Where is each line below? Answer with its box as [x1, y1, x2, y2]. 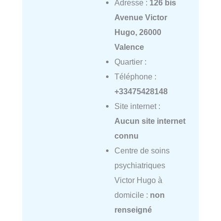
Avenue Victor [114, 13, 167, 22]
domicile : [114, 190, 150, 200]
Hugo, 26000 [114, 28, 161, 37]
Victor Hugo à [114, 176, 162, 185]
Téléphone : [114, 72, 156, 81]
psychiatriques [114, 161, 165, 170]
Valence [114, 42, 144, 52]
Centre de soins [114, 146, 170, 155]
